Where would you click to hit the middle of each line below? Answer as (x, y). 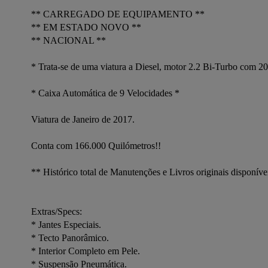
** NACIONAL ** (68, 40)
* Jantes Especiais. (66, 225)
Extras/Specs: (57, 211)
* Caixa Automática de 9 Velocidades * (106, 93)
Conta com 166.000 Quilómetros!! (97, 146)
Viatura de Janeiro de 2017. (84, 119)
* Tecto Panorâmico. (70, 238)
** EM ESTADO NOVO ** (86, 27)
